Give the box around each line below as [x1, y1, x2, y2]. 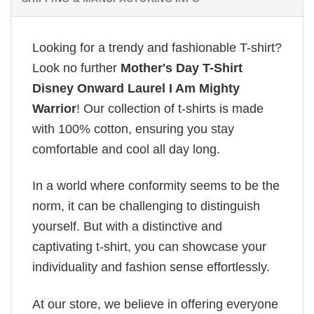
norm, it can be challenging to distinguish [32, 199, 260, 214]
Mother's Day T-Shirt [121, 60, 243, 75]
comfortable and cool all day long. [32, 142, 220, 156]
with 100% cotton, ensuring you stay [32, 121, 234, 136]
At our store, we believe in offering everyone [32, 296, 278, 311]
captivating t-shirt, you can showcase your [32, 240, 266, 254]
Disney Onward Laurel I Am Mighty [32, 81, 240, 95]
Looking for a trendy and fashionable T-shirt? [32, 40, 282, 55]
